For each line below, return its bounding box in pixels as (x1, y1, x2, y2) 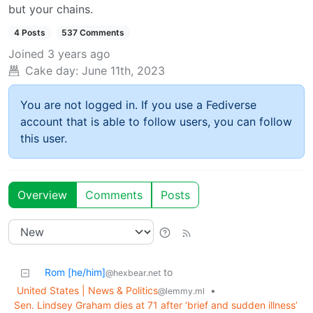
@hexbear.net (105, 268, 161, 279)
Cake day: (25, 64, 78, 78)
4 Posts (13, 27, 45, 38)
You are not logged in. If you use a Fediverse (20, 98, 256, 112)
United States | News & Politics (17, 284, 158, 297)
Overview (17, 188, 67, 203)
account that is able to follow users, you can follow (20, 115, 292, 129)
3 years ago (48, 47, 110, 61)
